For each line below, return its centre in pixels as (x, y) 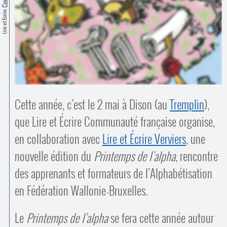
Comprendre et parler (179, 20)
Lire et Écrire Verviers (144, 139)
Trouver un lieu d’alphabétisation (167, 28)
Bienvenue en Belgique (180, 44)
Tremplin (187, 104)
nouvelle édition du (54, 156)
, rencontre (196, 156)
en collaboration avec (58, 139)
